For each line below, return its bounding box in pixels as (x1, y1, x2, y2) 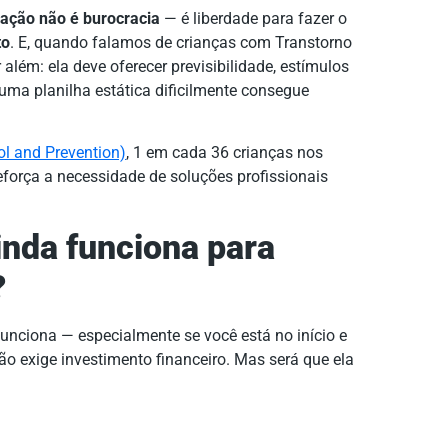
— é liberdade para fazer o (160, 9, 347, 28)
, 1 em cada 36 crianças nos (126, 143, 323, 163)
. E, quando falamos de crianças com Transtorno (10, 33, 352, 52)
